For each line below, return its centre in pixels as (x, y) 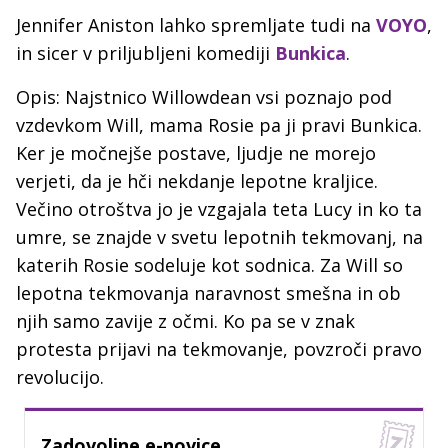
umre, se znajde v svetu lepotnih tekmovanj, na (219, 237)
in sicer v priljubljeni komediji (145, 53)
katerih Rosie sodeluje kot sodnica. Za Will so (209, 265)
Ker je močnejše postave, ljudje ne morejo (196, 153)
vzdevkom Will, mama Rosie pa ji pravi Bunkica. (219, 125)
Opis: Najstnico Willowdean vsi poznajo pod (204, 97)
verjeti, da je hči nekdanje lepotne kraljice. (197, 181)
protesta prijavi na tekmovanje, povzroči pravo (219, 349)
